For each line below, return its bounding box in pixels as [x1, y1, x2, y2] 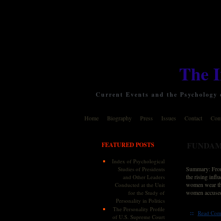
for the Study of [128, 189, 165, 197]
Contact [184, 114, 202, 122]
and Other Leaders [122, 173, 165, 181]
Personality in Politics [115, 197, 165, 205]
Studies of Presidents [117, 165, 165, 173]
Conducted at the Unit [114, 181, 165, 189]
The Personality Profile [112, 205, 165, 213]
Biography [107, 114, 132, 122]
